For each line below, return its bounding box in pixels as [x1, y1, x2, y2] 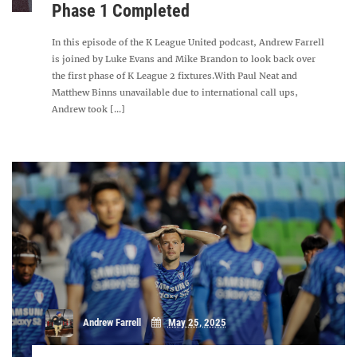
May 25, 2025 [167, 316, 226, 329]
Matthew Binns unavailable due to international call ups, [52, 87, 299, 98]
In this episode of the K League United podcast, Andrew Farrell [52, 37, 325, 48]
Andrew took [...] [52, 104, 126, 115]
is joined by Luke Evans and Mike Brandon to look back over [52, 53, 316, 65]
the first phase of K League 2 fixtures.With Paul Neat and [52, 70, 298, 81]
